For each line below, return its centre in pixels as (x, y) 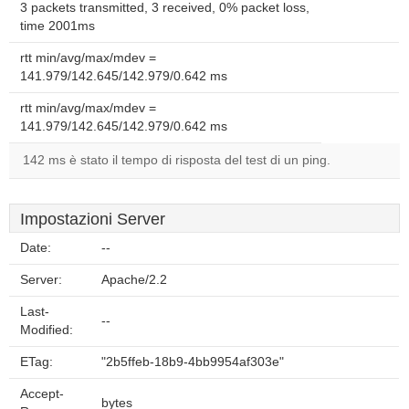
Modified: (47, 330)
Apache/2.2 (134, 280)
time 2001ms (58, 26)
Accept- (42, 394)
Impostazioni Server (93, 219)
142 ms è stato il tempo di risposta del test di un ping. (177, 160)
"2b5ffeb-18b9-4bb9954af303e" (193, 362)
